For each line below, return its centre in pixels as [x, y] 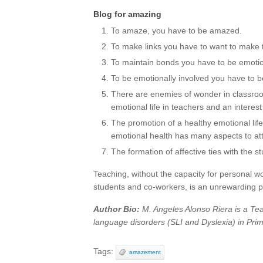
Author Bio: [117, 209]
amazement [145, 252]
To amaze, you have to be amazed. [177, 31]
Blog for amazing [127, 14]
